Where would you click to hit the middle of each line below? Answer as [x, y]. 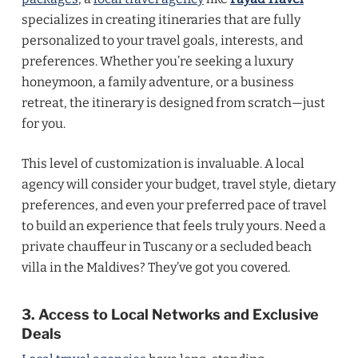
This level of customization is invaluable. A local [163, 163]
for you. [43, 123]
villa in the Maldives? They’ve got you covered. [155, 267]
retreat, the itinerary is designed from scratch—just [173, 103]
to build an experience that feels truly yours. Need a [173, 226]
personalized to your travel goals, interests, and [162, 40]
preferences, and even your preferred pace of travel [174, 205]
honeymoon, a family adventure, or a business [157, 82]
